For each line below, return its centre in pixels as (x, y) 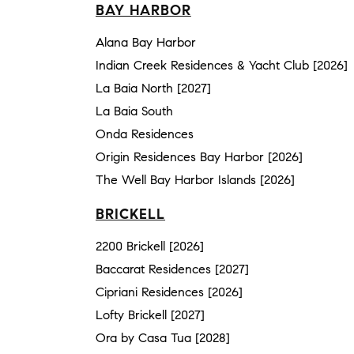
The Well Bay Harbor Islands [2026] (195, 179)
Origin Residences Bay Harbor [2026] (199, 156)
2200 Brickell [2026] (150, 246)
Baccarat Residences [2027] (172, 269)
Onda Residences (145, 134)
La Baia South (134, 111)
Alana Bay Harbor (146, 42)
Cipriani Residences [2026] (169, 292)
